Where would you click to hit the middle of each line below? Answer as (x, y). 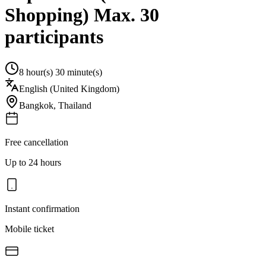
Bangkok (36, 105)
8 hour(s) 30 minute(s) (61, 72)
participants (54, 37)
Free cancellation (37, 142)
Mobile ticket (29, 229)
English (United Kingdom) (69, 88)
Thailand (75, 105)
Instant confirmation (42, 208)
